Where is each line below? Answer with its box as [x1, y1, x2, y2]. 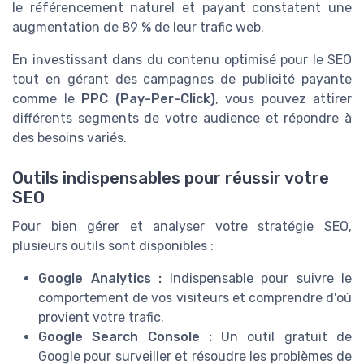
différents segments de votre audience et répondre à [12, 110, 352, 127]
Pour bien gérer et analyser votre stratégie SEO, [12, 218, 352, 234]
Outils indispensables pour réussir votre [12, 167, 329, 188]
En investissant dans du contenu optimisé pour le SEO [12, 52, 352, 68]
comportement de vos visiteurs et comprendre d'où [38, 289, 352, 305]
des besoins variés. [12, 130, 127, 146]
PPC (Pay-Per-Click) [81, 91, 215, 107]
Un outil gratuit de [211, 328, 353, 344]
